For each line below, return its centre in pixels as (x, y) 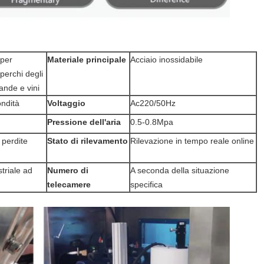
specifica (146, 184)
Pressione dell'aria (84, 122)
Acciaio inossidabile (166, 60)
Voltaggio (66, 103)
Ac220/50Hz (153, 103)
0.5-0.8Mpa (152, 122)
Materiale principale (87, 60)
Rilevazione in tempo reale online (192, 141)
